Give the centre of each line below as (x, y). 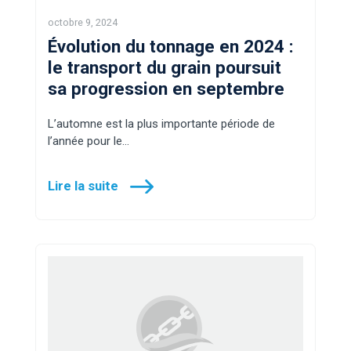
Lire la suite (83, 186)
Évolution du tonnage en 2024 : (171, 46)
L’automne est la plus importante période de (161, 124)
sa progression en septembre (166, 89)
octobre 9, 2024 (83, 22)
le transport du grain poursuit (165, 67)
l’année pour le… (89, 141)
